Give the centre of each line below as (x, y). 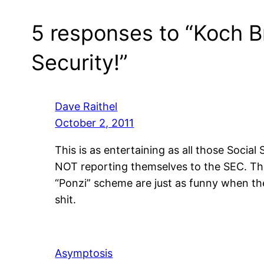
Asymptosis (84, 253)
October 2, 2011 (95, 123)
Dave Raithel (86, 106)
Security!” (80, 62)
